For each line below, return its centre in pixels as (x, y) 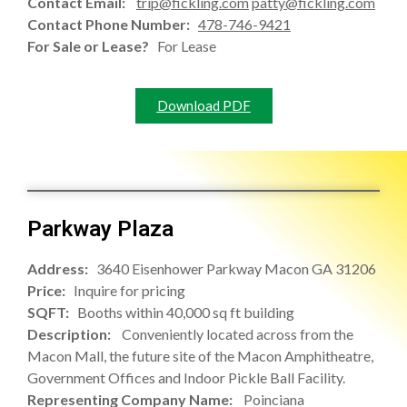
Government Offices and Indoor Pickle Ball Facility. (186, 377)
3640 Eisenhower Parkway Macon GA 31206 (236, 268)
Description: (74, 333)
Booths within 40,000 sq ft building (186, 312)
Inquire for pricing (129, 290)
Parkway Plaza (100, 228)
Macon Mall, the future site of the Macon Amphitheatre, (200, 355)
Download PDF (203, 105)
